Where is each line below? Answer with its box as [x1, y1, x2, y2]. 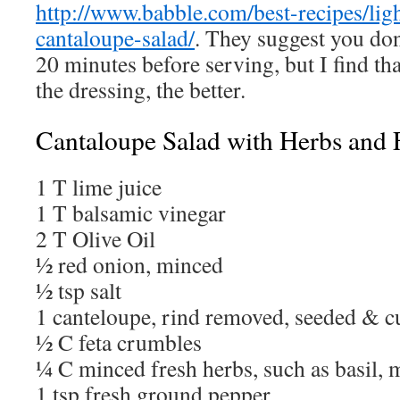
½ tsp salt [36, 275, 121, 305]
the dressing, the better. [36, 74, 246, 104]
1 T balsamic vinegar [36, 197, 226, 228]
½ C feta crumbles [36, 327, 202, 357]
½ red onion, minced [36, 249, 223, 279]
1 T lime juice [36, 171, 162, 202]
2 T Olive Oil [36, 223, 155, 254]
